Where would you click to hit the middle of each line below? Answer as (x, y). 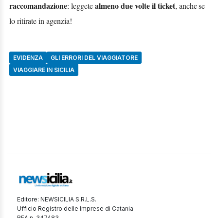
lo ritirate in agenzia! (41, 20)
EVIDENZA (28, 57)
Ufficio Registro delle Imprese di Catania (75, 208)
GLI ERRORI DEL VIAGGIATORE (94, 57)
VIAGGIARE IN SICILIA (44, 70)
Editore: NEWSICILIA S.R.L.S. (57, 199)
